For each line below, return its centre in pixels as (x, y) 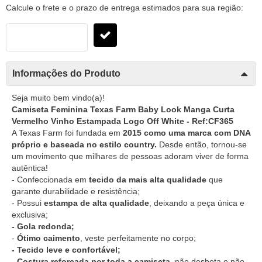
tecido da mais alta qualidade (148, 179)
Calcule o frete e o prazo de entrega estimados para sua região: (125, 7)
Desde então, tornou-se (202, 144)
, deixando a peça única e (197, 203)
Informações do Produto (66, 73)
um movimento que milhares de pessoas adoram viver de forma (130, 156)
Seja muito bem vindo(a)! (58, 97)
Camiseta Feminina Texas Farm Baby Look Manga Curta (123, 109)
